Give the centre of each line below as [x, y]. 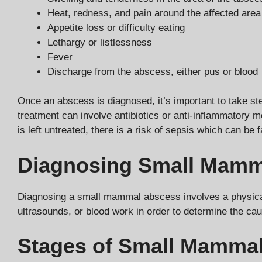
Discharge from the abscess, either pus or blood [153, 71]
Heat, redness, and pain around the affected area [154, 13]
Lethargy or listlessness [100, 42]
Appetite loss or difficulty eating [116, 27]
